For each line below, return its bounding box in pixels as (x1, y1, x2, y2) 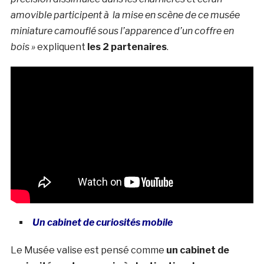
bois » (10, 41, 35, 52)
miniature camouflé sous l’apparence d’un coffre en (10, 25, 234, 37)
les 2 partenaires (87, 41, 167, 52)
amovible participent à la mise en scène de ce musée (10, 9, 240, 21)
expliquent (35, 41, 87, 52)
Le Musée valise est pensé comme (10, 245, 166, 256)
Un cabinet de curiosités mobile (32, 217, 173, 229)
